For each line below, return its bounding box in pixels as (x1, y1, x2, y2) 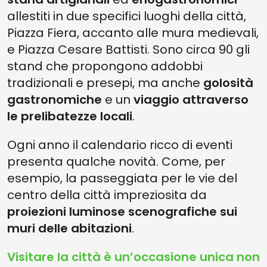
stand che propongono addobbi (7, 58, 203, 74)
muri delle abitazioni (7, 220, 132, 237)
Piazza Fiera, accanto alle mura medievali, (7, 24, 259, 41)
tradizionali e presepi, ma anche (7, 74, 203, 91)
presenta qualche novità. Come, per (7, 153, 225, 170)
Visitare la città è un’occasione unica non (7, 249, 260, 265)
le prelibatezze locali (7, 108, 132, 125)
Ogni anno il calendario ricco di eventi (7, 136, 232, 153)
